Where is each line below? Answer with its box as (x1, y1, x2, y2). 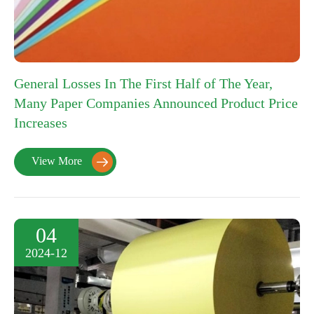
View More (32, 154, 85, 167)
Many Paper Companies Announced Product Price (14, 95, 298, 111)
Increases (14, 115, 67, 131)
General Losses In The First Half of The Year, (14, 76, 273, 92)
